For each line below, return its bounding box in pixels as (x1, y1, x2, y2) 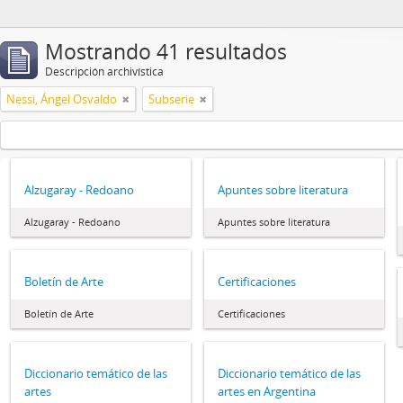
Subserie (148, 91, 194, 107)
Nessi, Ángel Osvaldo (6, 91, 117, 107)
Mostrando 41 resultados (45, 38, 287, 66)
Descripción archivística (45, 64, 164, 79)
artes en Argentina (218, 383, 316, 399)
